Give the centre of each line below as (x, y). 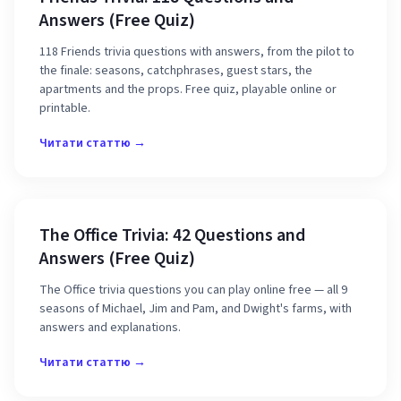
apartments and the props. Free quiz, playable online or (188, 90)
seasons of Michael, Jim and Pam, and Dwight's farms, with (196, 309)
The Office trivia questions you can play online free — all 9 (193, 290)
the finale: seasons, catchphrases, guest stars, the (176, 71)
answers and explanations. (110, 328)
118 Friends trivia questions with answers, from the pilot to (197, 52)
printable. (65, 108)
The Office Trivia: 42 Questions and (172, 235)
